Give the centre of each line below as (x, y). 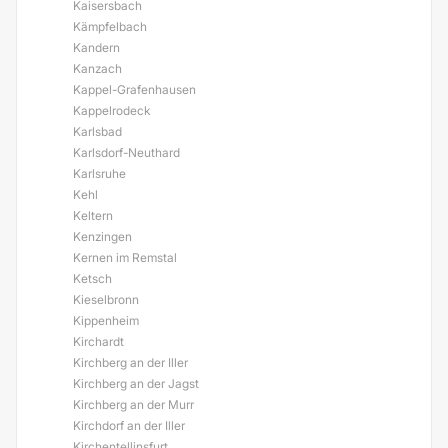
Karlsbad (97, 131)
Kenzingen (102, 236)
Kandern (96, 47)
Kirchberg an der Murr (133, 404)
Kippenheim (106, 320)
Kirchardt (98, 341)
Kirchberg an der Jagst (136, 383)
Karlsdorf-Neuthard (126, 152)
